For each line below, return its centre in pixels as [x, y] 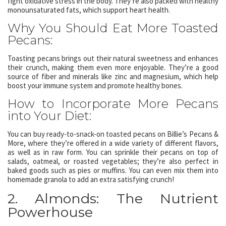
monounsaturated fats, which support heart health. [89, 10]
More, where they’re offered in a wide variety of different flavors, [113, 143]
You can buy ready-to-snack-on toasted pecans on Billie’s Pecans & [113, 134]
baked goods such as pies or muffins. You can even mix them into [113, 170]
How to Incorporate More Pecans [113, 104]
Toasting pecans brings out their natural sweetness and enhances [113, 58]
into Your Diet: [49, 116]
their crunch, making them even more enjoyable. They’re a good [113, 67]
